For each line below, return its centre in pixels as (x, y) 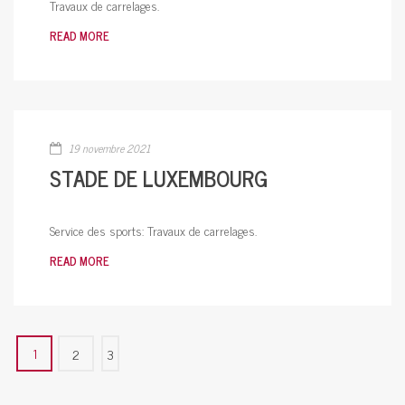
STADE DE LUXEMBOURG (159, 177)
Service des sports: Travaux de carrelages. (153, 230)
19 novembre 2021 (108, 148)
